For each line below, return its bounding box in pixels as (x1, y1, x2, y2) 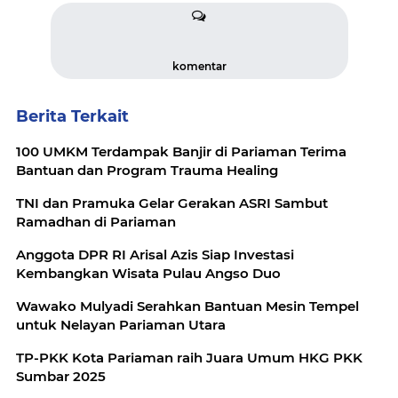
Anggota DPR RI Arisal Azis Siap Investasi (16, 246, 294, 263)
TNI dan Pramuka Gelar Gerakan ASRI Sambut (16, 195, 328, 211)
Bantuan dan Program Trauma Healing (16, 162, 278, 179)
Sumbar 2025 (16, 368, 106, 385)
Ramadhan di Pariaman (16, 213, 176, 230)
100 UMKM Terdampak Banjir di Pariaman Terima (16, 143, 346, 160)
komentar (171, 60, 227, 73)
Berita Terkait (16, 107, 129, 126)
